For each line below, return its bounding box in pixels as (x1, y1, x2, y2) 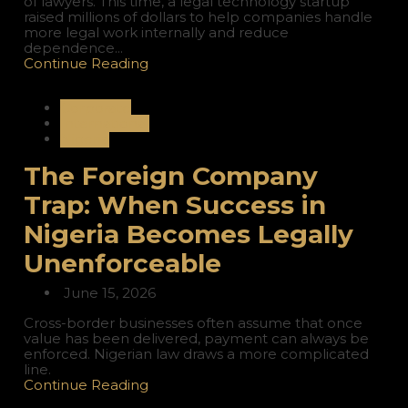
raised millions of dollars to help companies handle (23, 8, 372, 26)
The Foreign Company (23, 160, 318, 192)
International (59, 115, 149, 133)
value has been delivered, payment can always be (23, 330, 369, 348)
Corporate (59, 99, 131, 117)
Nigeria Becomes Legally (23, 219, 353, 250)
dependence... (23, 39, 123, 57)
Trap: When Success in (23, 189, 326, 221)
